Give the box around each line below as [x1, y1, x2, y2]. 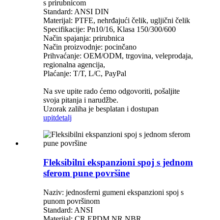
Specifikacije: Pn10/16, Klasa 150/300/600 [43, 25, 176, 34]
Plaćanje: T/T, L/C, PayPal [43, 69, 126, 78]
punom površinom [43, 196, 100, 205]
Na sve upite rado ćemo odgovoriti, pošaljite [43, 87, 180, 96]
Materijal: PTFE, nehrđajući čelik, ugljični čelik [43, 16, 190, 25]
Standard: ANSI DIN [43, 7, 109, 16]
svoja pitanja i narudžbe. [43, 96, 118, 105]
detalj [55, 113, 72, 122]
